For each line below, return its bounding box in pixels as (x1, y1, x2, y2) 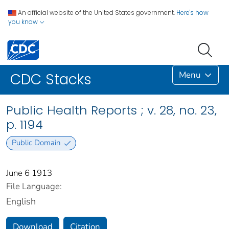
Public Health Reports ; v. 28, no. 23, (6, 102, 217, 119)
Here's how (176, 8, 209, 17)
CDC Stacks (10, 70, 91, 90)
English (6, 195, 36, 208)
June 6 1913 (6, 167, 52, 179)
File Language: (6, 180, 62, 192)
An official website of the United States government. (18, 8, 175, 17)
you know (8, 17, 39, 26)
